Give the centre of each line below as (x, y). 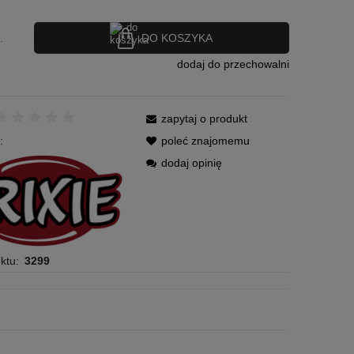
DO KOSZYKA (177, 38)
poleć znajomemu (206, 140)
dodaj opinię (192, 162)
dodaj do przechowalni (233, 64)
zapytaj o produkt (205, 118)
